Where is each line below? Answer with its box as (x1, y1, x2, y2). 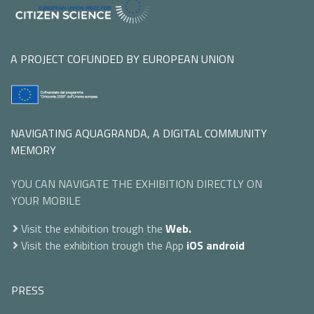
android (206, 236, 245, 254)
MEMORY (11, 141, 56, 158)
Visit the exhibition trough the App (18, 236, 186, 254)
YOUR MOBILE (11, 191, 81, 209)
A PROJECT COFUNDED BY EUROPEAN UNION (11, 50, 234, 68)
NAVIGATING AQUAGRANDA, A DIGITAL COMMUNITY (11, 124, 267, 142)
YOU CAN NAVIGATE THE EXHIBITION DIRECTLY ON (11, 175, 262, 192)
